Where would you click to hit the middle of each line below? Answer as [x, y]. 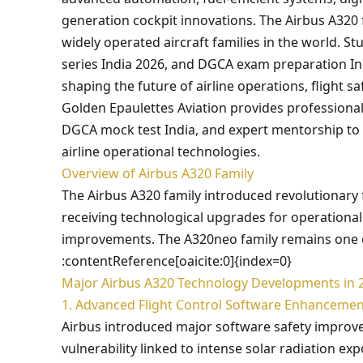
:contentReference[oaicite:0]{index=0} [177, 261]
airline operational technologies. [161, 152]
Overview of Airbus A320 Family [158, 173]
